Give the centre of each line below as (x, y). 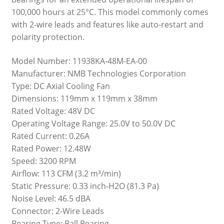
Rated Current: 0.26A (50, 136)
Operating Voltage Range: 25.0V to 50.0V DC (93, 123)
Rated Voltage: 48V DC (53, 111)
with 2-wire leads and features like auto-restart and (107, 24)
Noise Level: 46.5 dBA (51, 198)
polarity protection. (48, 37)
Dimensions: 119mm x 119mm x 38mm (84, 98)
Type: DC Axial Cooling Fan (60, 86)
